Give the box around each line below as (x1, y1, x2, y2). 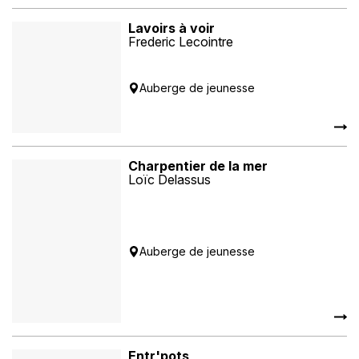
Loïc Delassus (128, 171, 212, 188)
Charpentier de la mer (128, 157, 268, 174)
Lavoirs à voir (128, 20, 216, 37)
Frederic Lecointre (128, 34, 234, 50)
